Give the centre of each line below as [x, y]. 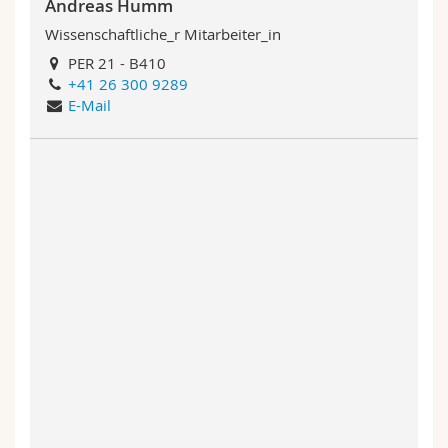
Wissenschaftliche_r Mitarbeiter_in [163, 34]
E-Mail [90, 104]
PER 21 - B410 [115, 62]
